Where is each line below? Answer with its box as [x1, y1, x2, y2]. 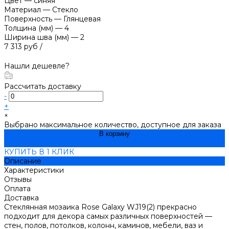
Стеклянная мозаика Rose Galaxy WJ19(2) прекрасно [4, 202, 197, 212]
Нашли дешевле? [4, 61, 70, 71]
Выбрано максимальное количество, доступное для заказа [4, 120, 221, 129]
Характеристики [4, 165, 64, 175]
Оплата [4, 184, 31, 193]
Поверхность [4, 14, 52, 24]
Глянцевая [63, 14, 101, 24]
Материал [4, 5, 41, 14]
